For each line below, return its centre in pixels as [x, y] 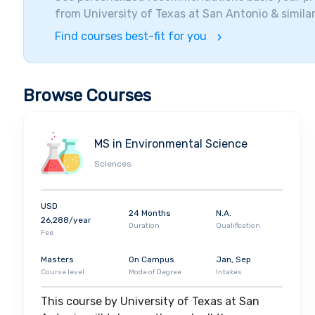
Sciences [113, 164]
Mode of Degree [155, 272]
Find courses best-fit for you [131, 37]
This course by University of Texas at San [150, 302]
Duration [144, 226]
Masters [57, 260]
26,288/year [66, 220]
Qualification [238, 226]
